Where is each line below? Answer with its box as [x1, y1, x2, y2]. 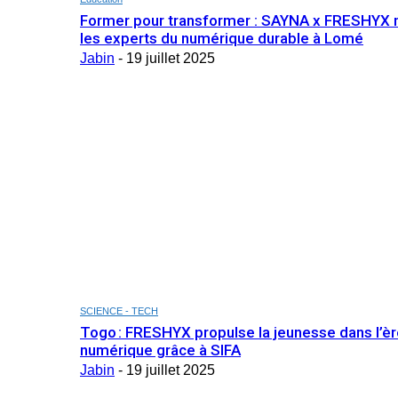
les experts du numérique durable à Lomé [80, 28, 363, 47]
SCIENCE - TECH [80, 305, 158, 316]
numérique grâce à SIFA [80, 340, 241, 359]
